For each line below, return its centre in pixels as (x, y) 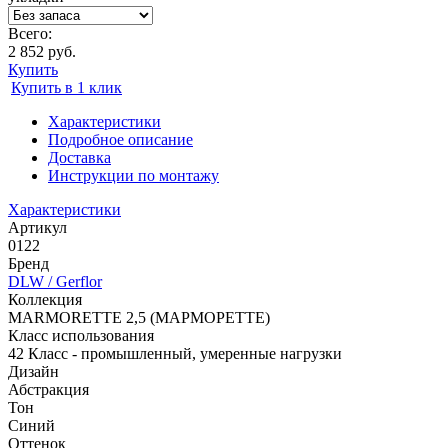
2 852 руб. (42, 52)
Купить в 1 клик (66, 88)
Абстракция (48, 390)
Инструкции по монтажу (133, 176)
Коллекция (45, 300)
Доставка (79, 158)
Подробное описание (120, 140)
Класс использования (81, 336)
